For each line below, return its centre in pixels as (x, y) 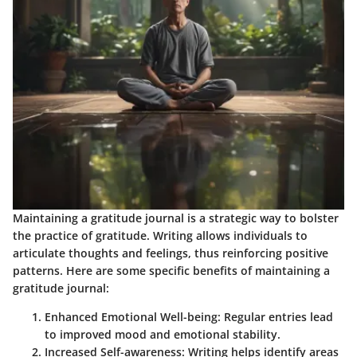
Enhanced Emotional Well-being (131, 316)
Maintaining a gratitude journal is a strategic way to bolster (176, 218)
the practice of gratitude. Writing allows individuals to (160, 235)
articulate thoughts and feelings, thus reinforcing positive (171, 253)
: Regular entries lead (275, 316)
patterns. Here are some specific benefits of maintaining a (171, 270)
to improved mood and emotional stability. (163, 334)
